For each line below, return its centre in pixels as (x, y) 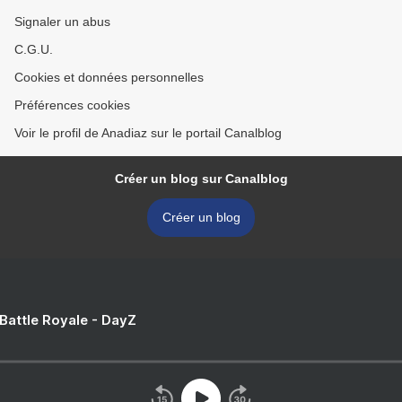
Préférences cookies (72, 105)
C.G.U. (34, 50)
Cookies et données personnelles (109, 78)
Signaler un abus (62, 22)
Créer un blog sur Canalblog (201, 179)
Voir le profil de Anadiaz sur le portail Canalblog (148, 133)
